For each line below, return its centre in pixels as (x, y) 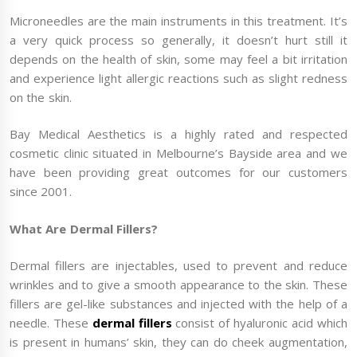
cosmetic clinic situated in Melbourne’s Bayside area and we (178, 153)
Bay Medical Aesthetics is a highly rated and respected (178, 134)
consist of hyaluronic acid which (259, 323)
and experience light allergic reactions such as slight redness (178, 78)
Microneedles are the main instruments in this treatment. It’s (178, 20)
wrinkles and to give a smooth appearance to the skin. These (178, 285)
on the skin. (41, 97)
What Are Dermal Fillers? (84, 228)
